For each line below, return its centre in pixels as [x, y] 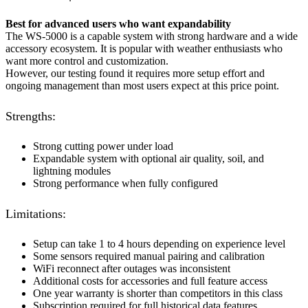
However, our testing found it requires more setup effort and [135, 74]
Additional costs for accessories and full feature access [150, 281]
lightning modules [72, 171]
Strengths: [31, 116]
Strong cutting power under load [103, 146]
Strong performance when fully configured [125, 184]
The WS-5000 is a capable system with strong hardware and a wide [152, 36]
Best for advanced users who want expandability [118, 24]
